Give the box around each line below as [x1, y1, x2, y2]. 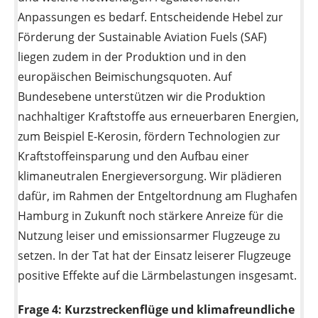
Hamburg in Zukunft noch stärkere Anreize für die [18, 207, 283, 224]
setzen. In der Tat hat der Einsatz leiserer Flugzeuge [18, 247, 291, 263]
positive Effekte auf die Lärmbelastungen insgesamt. [18, 267, 297, 283]
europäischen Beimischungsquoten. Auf [18, 68, 231, 84]
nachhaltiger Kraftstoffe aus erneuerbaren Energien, [18, 108, 299, 124]
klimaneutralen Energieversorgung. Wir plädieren [18, 168, 282, 184]
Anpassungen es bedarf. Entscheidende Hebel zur [18, 9, 283, 25]
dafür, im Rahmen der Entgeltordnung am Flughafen [18, 187, 297, 204]
